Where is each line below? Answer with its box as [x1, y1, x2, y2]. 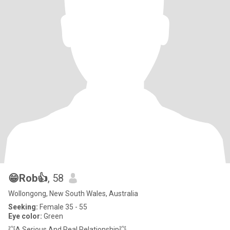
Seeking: [8, 203, 38, 211]
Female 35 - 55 [38, 203, 87, 211]
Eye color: [8, 212, 42, 220]
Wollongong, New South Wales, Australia [8, 189, 138, 198]
